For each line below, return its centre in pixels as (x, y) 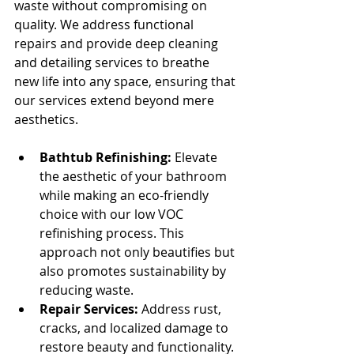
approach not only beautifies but (139, 252)
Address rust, (181, 309)
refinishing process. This (113, 233)
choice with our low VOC (113, 214)
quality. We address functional (105, 24)
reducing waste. (87, 290)
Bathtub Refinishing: (105, 157)
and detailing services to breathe (113, 62)
